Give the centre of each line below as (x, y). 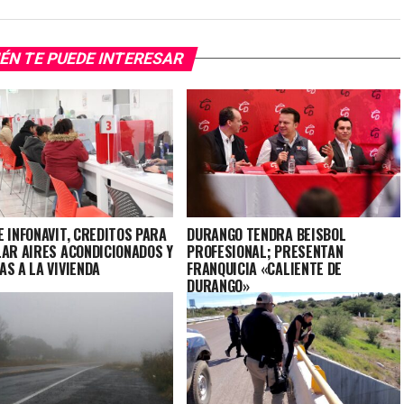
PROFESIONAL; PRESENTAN (265, 251)
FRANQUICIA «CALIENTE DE (264, 268)
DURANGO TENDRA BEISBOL (266, 234)
